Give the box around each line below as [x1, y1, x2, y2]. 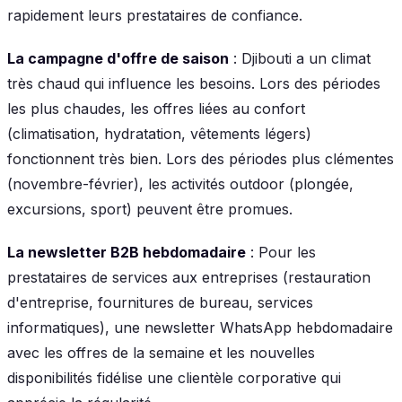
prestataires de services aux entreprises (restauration [7, 267, 371, 286]
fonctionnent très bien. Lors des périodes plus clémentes [7, 149, 394, 168]
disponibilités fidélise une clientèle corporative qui [7, 368, 341, 387]
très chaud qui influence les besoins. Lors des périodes [7, 74, 380, 92]
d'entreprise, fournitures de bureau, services [7, 293, 313, 311]
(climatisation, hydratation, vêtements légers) [7, 124, 311, 143]
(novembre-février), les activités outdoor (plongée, [7, 174, 354, 193]
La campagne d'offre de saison [7, 48, 229, 67]
